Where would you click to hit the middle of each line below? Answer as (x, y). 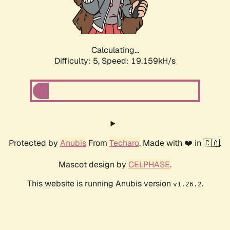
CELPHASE (149, 165)
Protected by (34, 143)
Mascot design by (93, 165)
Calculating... (115, 50)
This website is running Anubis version (100, 184)
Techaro (124, 143)
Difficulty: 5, (78, 61)
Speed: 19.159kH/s (139, 61)
